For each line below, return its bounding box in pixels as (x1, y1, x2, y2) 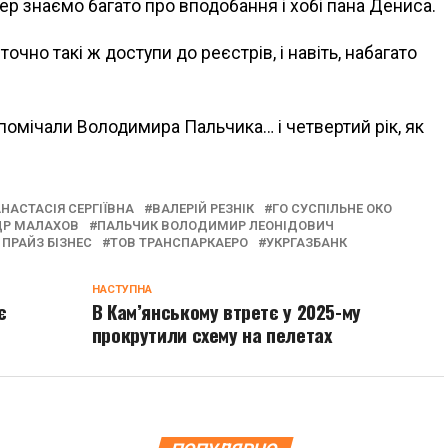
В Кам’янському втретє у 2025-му (91, 297, 361, 326)
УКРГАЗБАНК (266, 235, 347, 250)
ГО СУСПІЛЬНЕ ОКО (272, 201, 392, 216)
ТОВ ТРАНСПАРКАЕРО (110, 235, 248, 250)
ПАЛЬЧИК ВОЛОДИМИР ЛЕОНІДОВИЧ (97, 218, 334, 233)
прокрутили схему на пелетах (91, 320, 332, 349)
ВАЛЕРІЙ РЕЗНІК (152, 201, 254, 216)
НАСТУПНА (91, 283, 152, 296)
